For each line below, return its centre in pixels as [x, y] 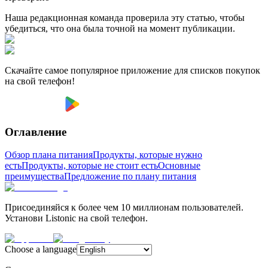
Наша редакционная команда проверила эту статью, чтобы [125, 17]
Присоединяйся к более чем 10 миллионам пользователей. [124, 208]
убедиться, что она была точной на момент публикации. [120, 28]
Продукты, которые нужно [147, 155]
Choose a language [41, 249]
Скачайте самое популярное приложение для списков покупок [133, 70]
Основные [179, 166]
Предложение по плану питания [130, 176]
